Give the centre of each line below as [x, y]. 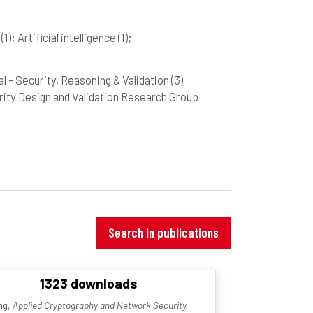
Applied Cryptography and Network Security [99, 305]
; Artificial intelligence [65, 37]
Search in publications [163, 233]
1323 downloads [88, 283]
